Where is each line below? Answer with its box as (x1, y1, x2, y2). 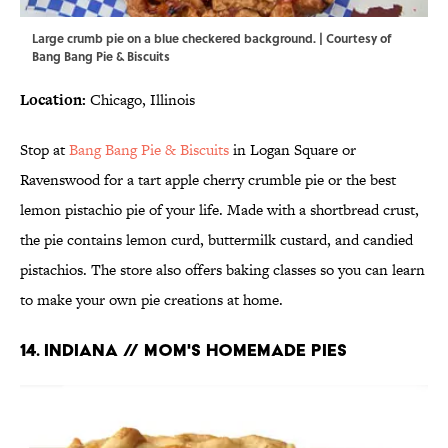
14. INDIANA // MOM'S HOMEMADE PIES (20, 338, 347, 360)
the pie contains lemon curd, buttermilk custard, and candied (20, 228, 413, 250)
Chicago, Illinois (86, 88, 195, 110)
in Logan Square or (229, 138, 356, 160)
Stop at (20, 138, 69, 160)
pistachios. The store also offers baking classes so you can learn (20, 258, 425, 280)
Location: (20, 88, 86, 110)
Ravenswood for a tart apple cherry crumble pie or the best (20, 168, 396, 190)
